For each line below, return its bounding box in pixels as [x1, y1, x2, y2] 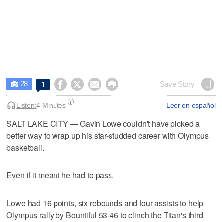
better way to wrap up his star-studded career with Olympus [6, 129, 209, 141]
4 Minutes [36, 101, 66, 109]
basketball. [6, 141, 44, 153]
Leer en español [166, 101, 216, 109]
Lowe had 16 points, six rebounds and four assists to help [6, 197, 204, 209]
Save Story [160, 80, 195, 88]
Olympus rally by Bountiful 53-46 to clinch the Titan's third [6, 209, 203, 221]
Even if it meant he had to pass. [6, 169, 114, 181]
